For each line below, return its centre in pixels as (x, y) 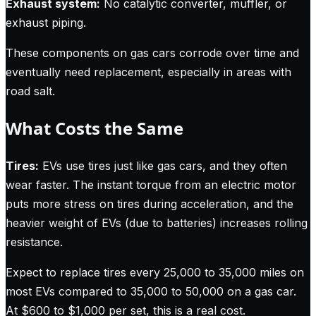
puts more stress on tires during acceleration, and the (150, 204)
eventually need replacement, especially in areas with (148, 72)
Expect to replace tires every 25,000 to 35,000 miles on (155, 273)
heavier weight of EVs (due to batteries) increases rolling (157, 223)
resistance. (34, 242)
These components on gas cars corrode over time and (152, 53)
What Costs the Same (95, 128)
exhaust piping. (46, 22)
